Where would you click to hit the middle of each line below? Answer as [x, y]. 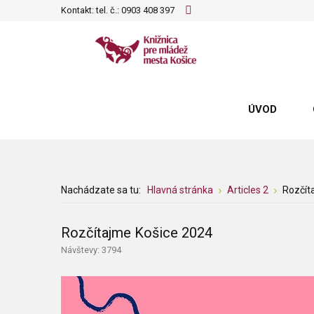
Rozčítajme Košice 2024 [137, 233]
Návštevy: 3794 [91, 250]
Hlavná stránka [180, 190]
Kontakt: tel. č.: [91, 10]
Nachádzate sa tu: [103, 190]
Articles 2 [248, 190]
